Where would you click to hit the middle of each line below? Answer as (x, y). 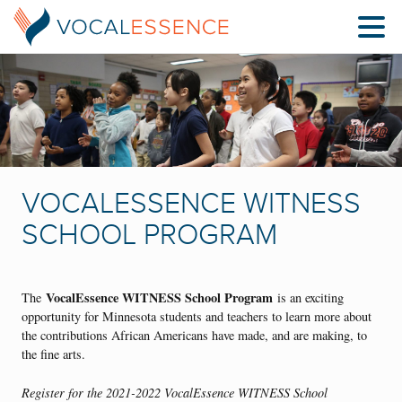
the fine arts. (53, 354)
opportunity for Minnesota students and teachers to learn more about (197, 317)
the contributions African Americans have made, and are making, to (194, 336)
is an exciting (308, 298)
